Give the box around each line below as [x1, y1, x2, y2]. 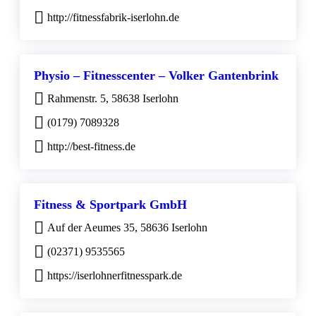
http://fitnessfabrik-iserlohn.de [47, 11, 179, 23]
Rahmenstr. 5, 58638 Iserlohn [47, 92, 178, 104]
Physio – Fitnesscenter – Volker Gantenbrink [34, 68, 279, 83]
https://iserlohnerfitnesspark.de [47, 269, 182, 281]
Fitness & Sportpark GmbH [34, 197, 187, 212]
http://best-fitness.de [47, 140, 135, 152]
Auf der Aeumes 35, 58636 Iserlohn [47, 221, 207, 233]
